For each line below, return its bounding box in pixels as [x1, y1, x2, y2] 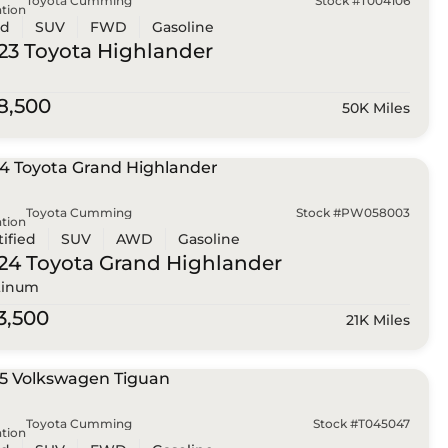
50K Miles [341, 99, 410, 118]
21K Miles [345, 310, 410, 329]
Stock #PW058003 [295, 204, 410, 220]
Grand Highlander [93, 250, 282, 275]
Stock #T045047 [312, 416, 410, 432]
